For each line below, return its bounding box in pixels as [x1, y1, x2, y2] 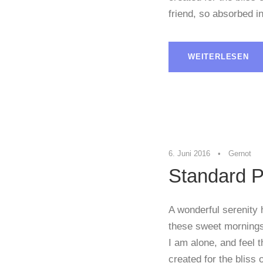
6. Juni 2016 [168, 149, 210, 159]
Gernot [228, 149, 251, 159]
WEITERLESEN [188, 52, 249, 62]
